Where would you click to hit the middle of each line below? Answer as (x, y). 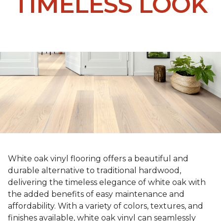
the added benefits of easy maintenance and (96, 194)
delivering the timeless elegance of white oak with (107, 183)
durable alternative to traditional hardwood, (94, 171)
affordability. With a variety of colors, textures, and (106, 206)
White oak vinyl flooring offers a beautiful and (98, 159)
